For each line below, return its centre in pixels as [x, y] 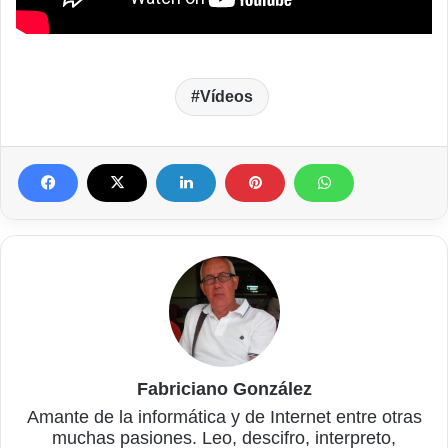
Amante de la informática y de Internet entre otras [224, 416]
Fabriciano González [224, 388]
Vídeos [226, 96]
